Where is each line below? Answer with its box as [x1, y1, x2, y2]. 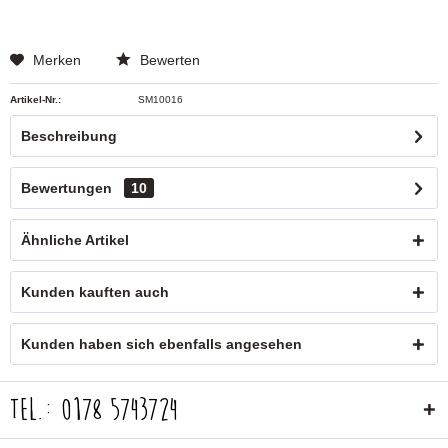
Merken [33, 52, 81, 68]
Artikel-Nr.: [10, 94, 61, 105]
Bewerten [136, 52, 200, 68]
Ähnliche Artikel [21, 232, 129, 248]
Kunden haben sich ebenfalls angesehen [21, 336, 302, 352]
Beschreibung [21, 128, 117, 144]
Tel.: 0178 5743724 [10, 393, 177, 427]
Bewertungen [21, 180, 112, 196]
